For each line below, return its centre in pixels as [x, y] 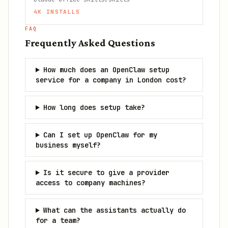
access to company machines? [91, 183]
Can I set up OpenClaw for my [100, 135]
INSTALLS [61, 12]
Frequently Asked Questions [90, 43]
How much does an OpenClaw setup [106, 70]
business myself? [68, 145]
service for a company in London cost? [111, 80]
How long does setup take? [94, 107]
